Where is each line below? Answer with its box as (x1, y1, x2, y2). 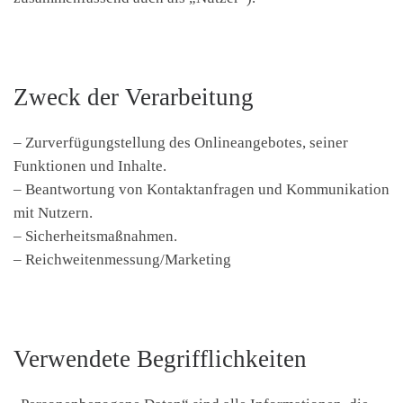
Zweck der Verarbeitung (13, 83, 254, 111)
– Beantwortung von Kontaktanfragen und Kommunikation (13, 180, 390, 198)
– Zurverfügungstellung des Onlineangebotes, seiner (13, 133, 348, 151)
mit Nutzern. (13, 203, 93, 221)
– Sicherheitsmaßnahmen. (13, 227, 177, 245)
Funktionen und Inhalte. (13, 157, 166, 175)
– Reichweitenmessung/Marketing (13, 250, 231, 268)
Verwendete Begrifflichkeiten (13, 345, 307, 372)
